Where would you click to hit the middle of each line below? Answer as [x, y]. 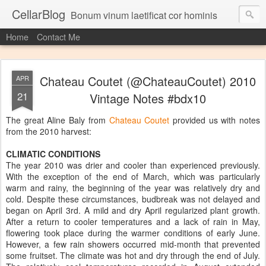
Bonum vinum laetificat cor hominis [144, 15]
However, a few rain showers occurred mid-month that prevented [133, 244]
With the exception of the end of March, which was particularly [133, 176]
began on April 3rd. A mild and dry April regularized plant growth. [133, 210]
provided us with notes [215, 120]
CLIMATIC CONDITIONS [53, 154]
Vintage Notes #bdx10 [148, 98]
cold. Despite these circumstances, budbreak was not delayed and [133, 199]
